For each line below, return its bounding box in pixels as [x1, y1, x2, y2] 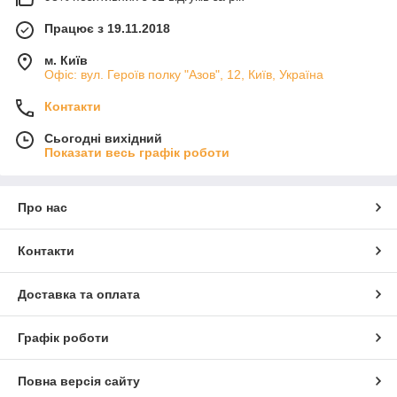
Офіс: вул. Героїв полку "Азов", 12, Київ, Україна [44, 66, 323, 82]
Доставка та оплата [18, 286, 140, 301]
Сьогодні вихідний [44, 130, 162, 145]
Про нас [18, 199, 67, 214]
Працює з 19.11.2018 [44, 20, 170, 35]
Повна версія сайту [18, 373, 140, 388]
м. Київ [44, 52, 88, 67]
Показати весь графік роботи [44, 144, 230, 160]
